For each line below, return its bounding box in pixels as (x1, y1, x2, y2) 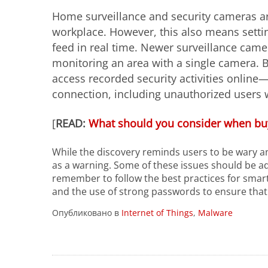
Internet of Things (121, 206, 193, 218)
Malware (198, 206, 233, 218)
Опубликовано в (52, 206, 121, 218)
